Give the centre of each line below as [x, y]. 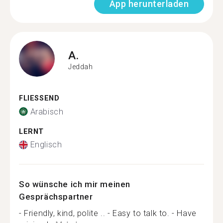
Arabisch [47, 111]
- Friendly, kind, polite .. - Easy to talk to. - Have [108, 213]
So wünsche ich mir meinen [75, 184]
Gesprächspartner [56, 197]
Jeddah [81, 66]
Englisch [46, 145]
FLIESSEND [37, 98]
